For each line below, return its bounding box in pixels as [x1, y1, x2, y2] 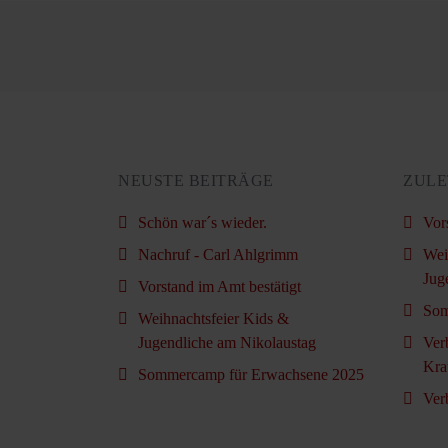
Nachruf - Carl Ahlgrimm [138, 246, 298, 264]
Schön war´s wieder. [138, 214, 267, 232]
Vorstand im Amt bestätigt [138, 278, 301, 296]
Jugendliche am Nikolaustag [138, 334, 316, 352]
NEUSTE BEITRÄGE [118, 172, 274, 190]
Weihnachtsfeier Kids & [138, 310, 289, 328]
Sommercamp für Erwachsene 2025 [138, 366, 364, 384]
